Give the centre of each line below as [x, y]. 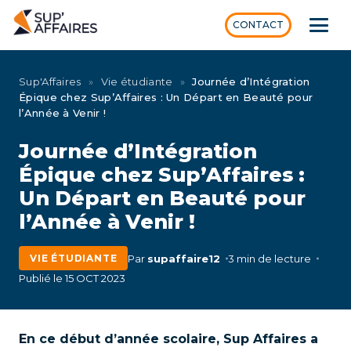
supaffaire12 [184, 258]
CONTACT [259, 25]
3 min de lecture [270, 258]
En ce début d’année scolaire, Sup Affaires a [168, 339]
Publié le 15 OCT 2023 [72, 278]
